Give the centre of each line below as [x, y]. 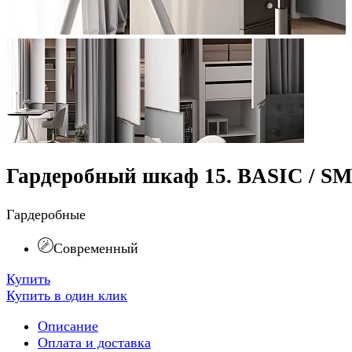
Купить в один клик [67, 295]
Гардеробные [46, 214]
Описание [68, 326]
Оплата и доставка [94, 342]
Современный [96, 248]
